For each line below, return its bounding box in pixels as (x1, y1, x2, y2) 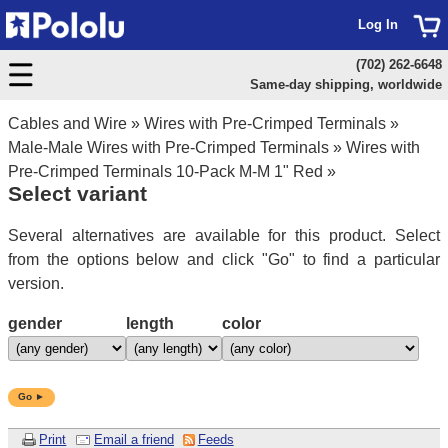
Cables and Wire (8, 115, 127, 132)
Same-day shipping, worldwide (249, 77, 442, 92)
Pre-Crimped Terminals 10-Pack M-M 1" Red (8, 163, 323, 180)
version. (8, 274, 64, 292)
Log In (358, 17, 398, 32)
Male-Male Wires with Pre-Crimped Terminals (8, 139, 329, 156)
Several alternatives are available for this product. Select (8, 226, 440, 244)
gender (8, 314, 62, 332)
